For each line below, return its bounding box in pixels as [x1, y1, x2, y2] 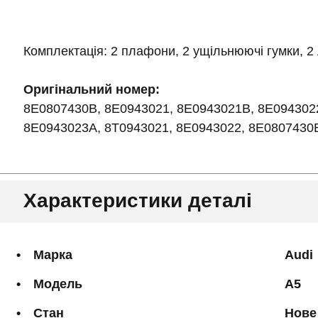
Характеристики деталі [23, 190, 252, 212]
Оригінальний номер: [23, 82, 160, 97]
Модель [33, 277, 82, 291]
